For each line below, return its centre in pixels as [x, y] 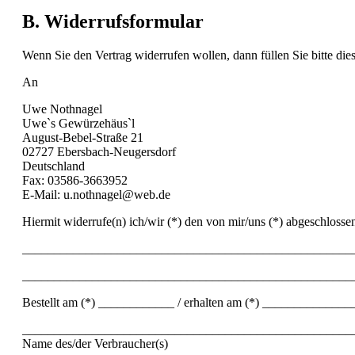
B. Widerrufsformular [113, 22]
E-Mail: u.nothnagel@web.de [96, 194]
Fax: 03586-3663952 [75, 180]
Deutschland [53, 166]
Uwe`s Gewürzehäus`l [78, 123]
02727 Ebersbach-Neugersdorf [99, 151]
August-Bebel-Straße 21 [83, 137]
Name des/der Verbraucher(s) [95, 343]
